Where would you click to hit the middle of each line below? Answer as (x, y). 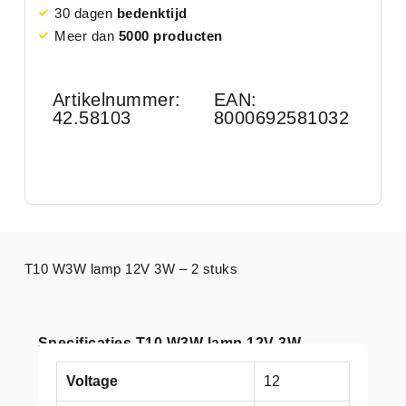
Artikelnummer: (116, 99)
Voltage (92, 381)
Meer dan (87, 35)
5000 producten (170, 35)
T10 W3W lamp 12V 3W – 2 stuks (131, 268)
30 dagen (86, 13)
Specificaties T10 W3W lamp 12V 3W (169, 343)
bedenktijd (152, 13)
